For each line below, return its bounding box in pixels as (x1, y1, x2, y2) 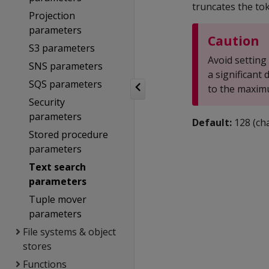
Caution (208, 32, 259, 49)
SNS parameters (28, 59, 103, 73)
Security (28, 95, 65, 109)
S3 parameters (28, 41, 95, 55)
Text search (28, 160, 86, 174)
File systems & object (22, 225, 116, 238)
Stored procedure (28, 128, 108, 141)
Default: (192, 116, 232, 129)
